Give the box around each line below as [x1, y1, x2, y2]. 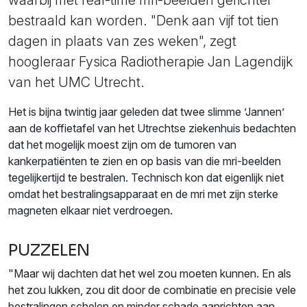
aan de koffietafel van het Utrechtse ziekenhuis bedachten [8, 121, 296, 136]
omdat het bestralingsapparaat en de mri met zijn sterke [8, 187, 278, 201]
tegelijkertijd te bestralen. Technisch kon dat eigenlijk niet [8, 171, 284, 185]
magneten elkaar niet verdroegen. [8, 204, 173, 218]
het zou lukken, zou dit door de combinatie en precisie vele [8, 283, 296, 297]
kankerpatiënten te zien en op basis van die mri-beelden [8, 154, 281, 169]
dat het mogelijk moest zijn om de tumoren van [8, 138, 236, 152]
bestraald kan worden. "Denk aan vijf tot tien [8, 12, 279, 29]
